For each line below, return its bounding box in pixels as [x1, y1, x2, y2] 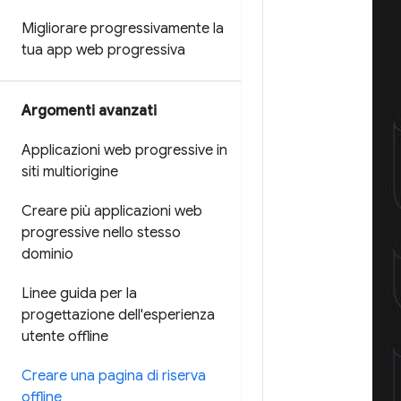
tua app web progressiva [21, 41, 185, 59]
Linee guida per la [21, 285, 137, 303]
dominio [21, 245, 73, 263]
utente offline [21, 328, 108, 346]
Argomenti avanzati [21, 102, 157, 120]
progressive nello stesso [21, 224, 181, 242]
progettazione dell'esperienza [21, 306, 215, 324]
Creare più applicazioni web [21, 202, 202, 220]
